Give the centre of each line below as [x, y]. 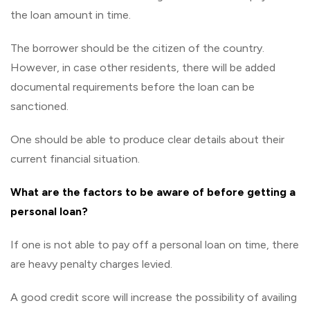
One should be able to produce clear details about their [147, 139]
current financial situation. [75, 158]
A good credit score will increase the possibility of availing [154, 297]
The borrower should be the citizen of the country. [137, 48]
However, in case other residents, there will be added [143, 67]
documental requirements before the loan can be [133, 86]
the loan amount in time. [71, 15]
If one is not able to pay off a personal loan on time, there [155, 244]
